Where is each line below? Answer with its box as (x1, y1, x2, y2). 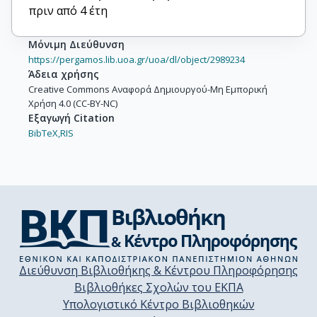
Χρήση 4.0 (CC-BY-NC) (28, 97, 117, 110)
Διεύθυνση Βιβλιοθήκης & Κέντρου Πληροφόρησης (19, 263, 298, 279)
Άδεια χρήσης (28, 67, 99, 81)
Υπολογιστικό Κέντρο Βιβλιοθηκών (62, 296, 255, 313)
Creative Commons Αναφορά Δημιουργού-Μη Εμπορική (28, 83, 267, 96)
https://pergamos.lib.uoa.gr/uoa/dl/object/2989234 (28, 53, 245, 67)
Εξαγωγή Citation (28, 111, 115, 125)
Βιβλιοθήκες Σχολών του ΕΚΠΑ (74, 279, 243, 296)
